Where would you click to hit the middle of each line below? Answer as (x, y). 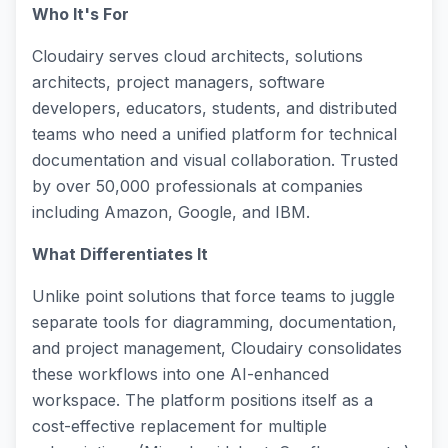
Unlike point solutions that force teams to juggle (213, 296)
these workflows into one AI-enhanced (180, 374)
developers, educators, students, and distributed (214, 108)
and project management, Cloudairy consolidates (217, 348)
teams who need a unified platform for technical (214, 134)
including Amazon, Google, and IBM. (171, 212)
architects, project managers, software (178, 82)
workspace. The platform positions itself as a (202, 400)
